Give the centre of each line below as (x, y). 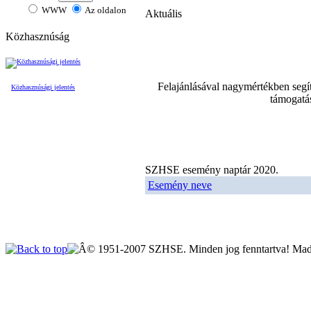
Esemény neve (180, 185)
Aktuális (163, 14)
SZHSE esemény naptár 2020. (212, 170)
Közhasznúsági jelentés (43, 87)
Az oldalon (104, 10)
